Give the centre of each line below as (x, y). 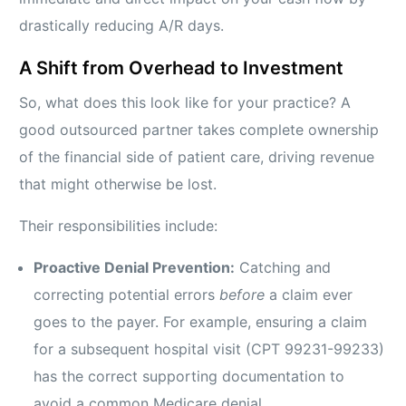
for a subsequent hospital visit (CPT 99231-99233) (209, 349)
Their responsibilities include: (119, 226)
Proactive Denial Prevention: (135, 268)
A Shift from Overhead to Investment (182, 68)
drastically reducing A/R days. (122, 26)
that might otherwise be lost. (118, 184)
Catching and (283, 268)
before (242, 295)
